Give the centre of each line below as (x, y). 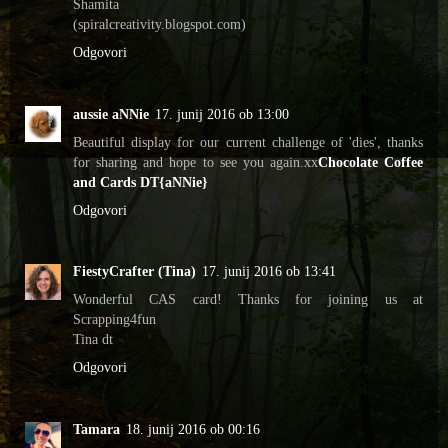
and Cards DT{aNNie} (140, 181)
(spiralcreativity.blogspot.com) (159, 23)
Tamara (96, 429)
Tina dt (93, 339)
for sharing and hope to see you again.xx (195, 161)
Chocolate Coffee (370, 161)
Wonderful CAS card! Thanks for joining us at (248, 299)
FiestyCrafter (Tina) (134, 271)
